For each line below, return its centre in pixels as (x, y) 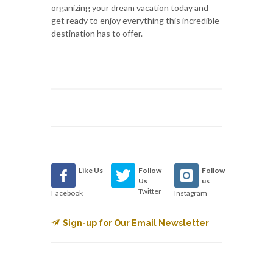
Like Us (91, 170)
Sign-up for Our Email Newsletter (136, 223)
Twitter (150, 191)
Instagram (190, 193)
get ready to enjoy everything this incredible (135, 20)
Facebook (67, 193)
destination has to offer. (97, 33)
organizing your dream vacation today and (130, 7)
